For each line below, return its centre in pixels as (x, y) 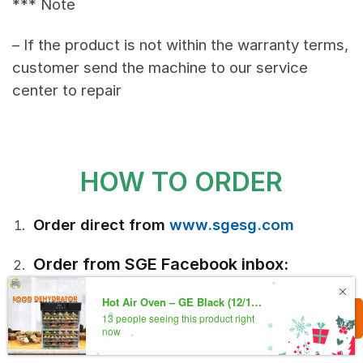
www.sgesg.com (234, 224)
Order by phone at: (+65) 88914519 (164, 330)
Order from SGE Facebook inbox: (161, 264)
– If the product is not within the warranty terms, (180, 45)
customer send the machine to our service (160, 68)
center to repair (67, 91)
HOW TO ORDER (181, 181)
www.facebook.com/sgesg (140, 290)
